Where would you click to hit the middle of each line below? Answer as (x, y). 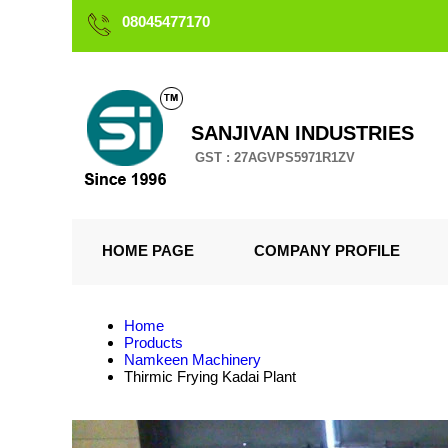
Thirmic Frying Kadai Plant (210, 376)
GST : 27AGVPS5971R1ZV (275, 157)
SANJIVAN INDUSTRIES (302, 133)
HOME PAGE (148, 250)
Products (153, 342)
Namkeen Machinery (192, 359)
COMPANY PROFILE (327, 250)
